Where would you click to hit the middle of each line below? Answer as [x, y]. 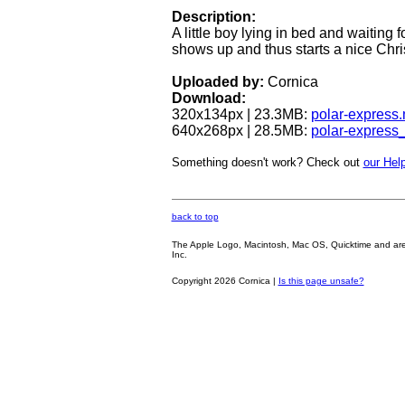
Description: [213, 16]
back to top [195, 217]
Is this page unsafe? [321, 281]
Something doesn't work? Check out [267, 162]
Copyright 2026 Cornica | [225, 281]
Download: [208, 98]
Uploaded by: [217, 81]
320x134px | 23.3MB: [241, 114]
